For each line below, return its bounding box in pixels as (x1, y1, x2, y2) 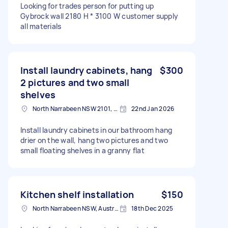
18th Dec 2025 (131, 204, 174, 213)
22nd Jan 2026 (131, 104, 175, 113)
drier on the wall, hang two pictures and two (20, 135, 168, 145)
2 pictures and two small (20, 76, 130, 89)
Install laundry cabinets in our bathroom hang (20, 125, 173, 135)
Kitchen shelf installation (20, 188, 134, 201)
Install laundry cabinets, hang (20, 64, 153, 76)
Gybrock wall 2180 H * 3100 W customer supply (20, 11, 178, 21)
